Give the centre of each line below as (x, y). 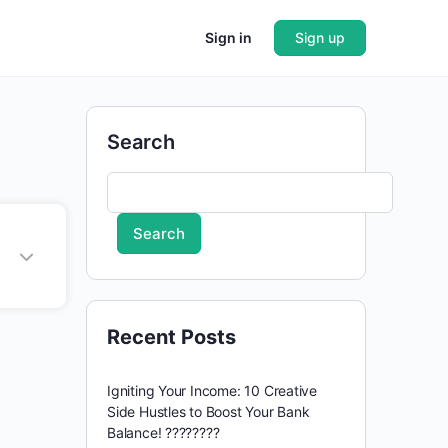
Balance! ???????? (163, 432)
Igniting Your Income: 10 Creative (212, 390)
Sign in (228, 37)
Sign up (320, 37)
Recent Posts (171, 337)
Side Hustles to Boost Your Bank (208, 411)
